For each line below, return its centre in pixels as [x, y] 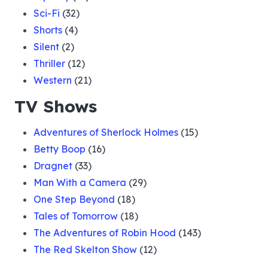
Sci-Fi [47, 13]
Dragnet [53, 165]
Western [53, 80]
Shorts [48, 30]
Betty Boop [60, 149]
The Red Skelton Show [85, 249]
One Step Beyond [74, 199]
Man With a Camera [80, 182]
